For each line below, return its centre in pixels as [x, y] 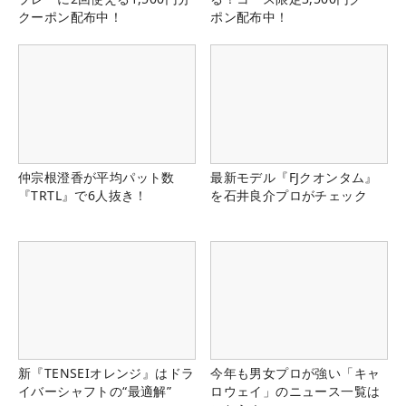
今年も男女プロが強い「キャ [295, 372]
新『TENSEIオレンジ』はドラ [106, 372]
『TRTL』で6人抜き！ [83, 195]
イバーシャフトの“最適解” [95, 391]
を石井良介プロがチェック [289, 195]
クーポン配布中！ [71, 17]
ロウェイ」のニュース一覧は [295, 391]
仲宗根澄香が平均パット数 [97, 177]
